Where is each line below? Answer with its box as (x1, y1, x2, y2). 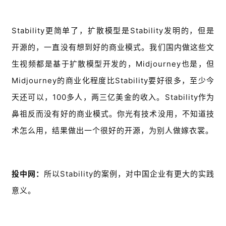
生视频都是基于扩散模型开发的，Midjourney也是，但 (12, 59, 214, 69)
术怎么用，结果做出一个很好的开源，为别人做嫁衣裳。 (12, 126, 213, 136)
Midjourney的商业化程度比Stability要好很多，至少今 (12, 76, 214, 86)
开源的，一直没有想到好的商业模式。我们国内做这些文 (12, 42, 214, 52)
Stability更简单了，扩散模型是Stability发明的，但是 (12, 26, 214, 36)
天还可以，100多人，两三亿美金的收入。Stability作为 (12, 92, 214, 102)
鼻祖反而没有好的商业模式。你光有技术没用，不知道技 (12, 109, 214, 119)
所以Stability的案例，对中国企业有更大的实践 (44, 169, 214, 179)
